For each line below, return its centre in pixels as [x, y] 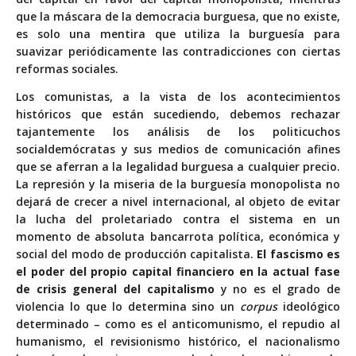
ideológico [311, 306]
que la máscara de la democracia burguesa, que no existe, [178, 16]
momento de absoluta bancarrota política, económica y [178, 236]
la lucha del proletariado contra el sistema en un [178, 219]
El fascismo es [298, 253]
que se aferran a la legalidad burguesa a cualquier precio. [178, 166]
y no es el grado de [277, 288]
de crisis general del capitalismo [115, 288]
